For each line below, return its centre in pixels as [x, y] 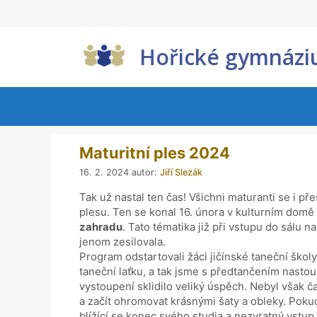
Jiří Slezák [181, 172]
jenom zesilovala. [122, 241]
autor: [146, 172]
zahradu [101, 226]
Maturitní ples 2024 [155, 153]
